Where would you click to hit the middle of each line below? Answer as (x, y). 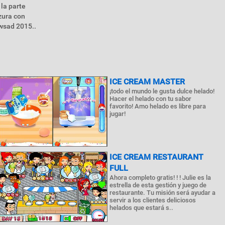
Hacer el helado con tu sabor (151, 99)
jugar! (118, 114)
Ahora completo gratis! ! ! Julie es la (160, 178)
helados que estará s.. (142, 208)
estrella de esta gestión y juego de (158, 185)
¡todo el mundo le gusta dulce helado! (162, 91)
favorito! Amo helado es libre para (158, 106)
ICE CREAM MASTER (147, 82)
